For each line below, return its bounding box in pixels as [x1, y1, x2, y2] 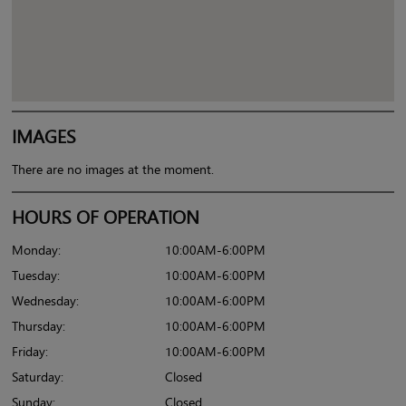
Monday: [12, 240, 61, 260]
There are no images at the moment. [12, 159, 214, 179]
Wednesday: [12, 291, 79, 311]
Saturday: [12, 367, 63, 387]
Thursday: [12, 316, 65, 336]
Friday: [12, 342, 48, 362]
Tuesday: [12, 266, 60, 285]
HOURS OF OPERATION [12, 204, 199, 231]
